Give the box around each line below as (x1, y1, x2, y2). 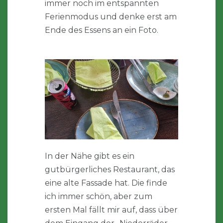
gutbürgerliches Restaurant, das (45, 165, 175, 175)
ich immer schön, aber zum (45, 192, 152, 202)
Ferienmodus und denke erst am (45, 12, 177, 22)
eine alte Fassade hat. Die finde (45, 178, 167, 188)
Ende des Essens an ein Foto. (45, 25, 158, 35)
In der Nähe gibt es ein (45, 151, 134, 161)
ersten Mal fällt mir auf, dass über (45, 205, 178, 215)
